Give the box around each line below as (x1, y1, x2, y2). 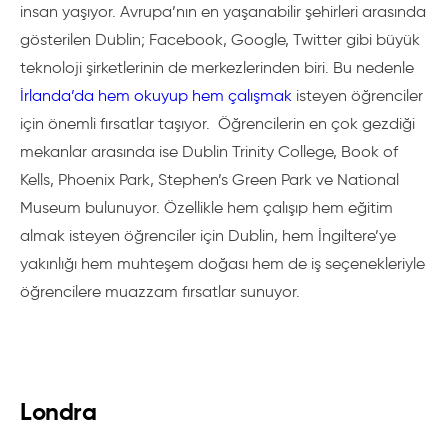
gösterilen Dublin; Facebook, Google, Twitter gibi (20, 30, 376, 49)
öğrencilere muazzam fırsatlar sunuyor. (20, 282, 300, 301)
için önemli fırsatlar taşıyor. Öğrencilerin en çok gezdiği (20, 114, 415, 133)
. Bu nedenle (325, 58, 414, 77)
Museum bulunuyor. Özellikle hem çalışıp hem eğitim (20, 198, 393, 217)
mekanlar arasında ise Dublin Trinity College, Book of (20, 142, 398, 161)
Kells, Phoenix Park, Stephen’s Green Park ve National (20, 170, 399, 189)
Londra (20, 397, 96, 427)
